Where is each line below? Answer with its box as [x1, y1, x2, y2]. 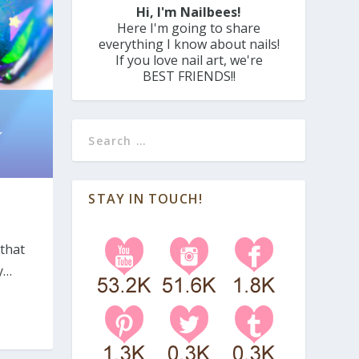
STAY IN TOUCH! [88, 189, 204, 208]
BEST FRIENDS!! [142, 67, 236, 85]
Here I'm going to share [117, 18, 261, 37]
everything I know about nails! [98, 34, 280, 53]
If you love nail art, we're [115, 50, 263, 69]
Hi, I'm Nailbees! [136, 2, 242, 21]
